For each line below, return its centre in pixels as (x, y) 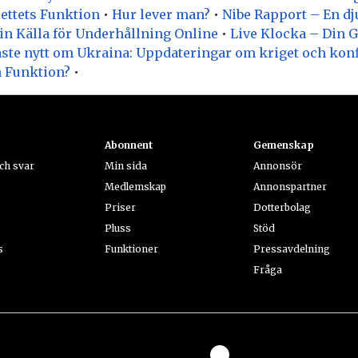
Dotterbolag (282, 207)
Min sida (126, 165)
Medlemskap (136, 186)
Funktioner (132, 249)
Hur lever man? (161, 14)
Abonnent (129, 145)
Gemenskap (283, 145)
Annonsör (277, 165)
